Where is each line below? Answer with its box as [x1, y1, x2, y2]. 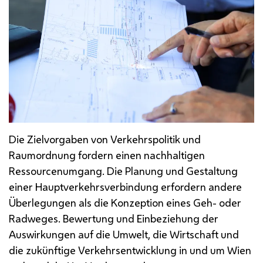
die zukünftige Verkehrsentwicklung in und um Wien [9, 242, 251, 257]
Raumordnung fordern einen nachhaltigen [9, 147, 205, 162]
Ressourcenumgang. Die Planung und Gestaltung [9, 163, 238, 178]
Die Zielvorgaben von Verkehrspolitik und [9, 131, 201, 146]
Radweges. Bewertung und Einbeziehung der [9, 211, 218, 225]
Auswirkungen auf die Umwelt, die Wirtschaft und [9, 227, 239, 241]
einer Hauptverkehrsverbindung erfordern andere [9, 179, 242, 194]
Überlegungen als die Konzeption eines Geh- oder [9, 195, 241, 210]
